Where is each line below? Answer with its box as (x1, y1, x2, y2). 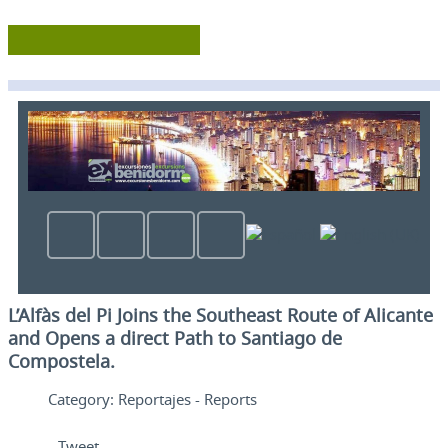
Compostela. (8, 349, 115, 374)
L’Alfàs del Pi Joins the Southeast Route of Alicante (8, 303, 433, 328)
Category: (48, 389, 118, 410)
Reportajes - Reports (118, 389, 257, 410)
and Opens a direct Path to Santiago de (8, 326, 342, 351)
